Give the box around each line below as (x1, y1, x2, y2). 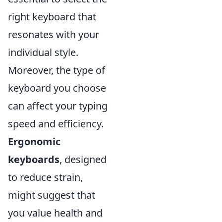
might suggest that (8, 188, 95, 202)
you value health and (8, 206, 103, 220)
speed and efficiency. (8, 117, 104, 130)
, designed (59, 153, 107, 166)
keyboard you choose (8, 81, 106, 95)
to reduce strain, (8, 170, 83, 184)
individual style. (8, 46, 78, 59)
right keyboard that (8, 10, 96, 23)
